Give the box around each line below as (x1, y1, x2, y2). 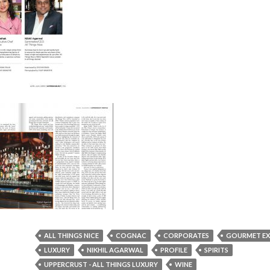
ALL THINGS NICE (44, 231, 99, 239)
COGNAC (116, 231, 146, 239)
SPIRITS (204, 246, 228, 254)
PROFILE (160, 246, 187, 254)
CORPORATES (163, 231, 209, 239)
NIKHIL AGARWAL (87, 246, 143, 254)
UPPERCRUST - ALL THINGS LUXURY (44, 260, 158, 268)
